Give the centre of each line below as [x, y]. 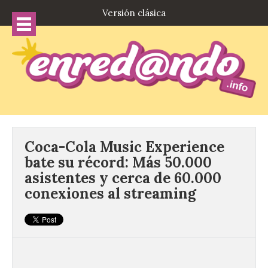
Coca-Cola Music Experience [124, 147]
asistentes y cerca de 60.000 [123, 178]
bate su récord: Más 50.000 [118, 163]
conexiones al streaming [110, 194]
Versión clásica [134, 13]
